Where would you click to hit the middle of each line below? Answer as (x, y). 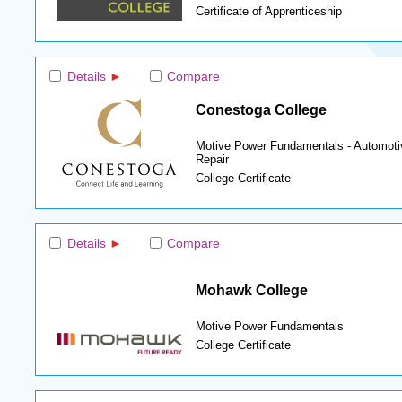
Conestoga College (261, 109)
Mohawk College (251, 289)
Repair (212, 159)
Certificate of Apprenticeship (268, 12)
